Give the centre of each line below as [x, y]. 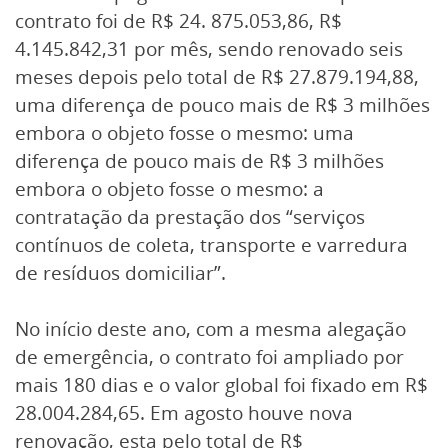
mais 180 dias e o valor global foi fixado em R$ [221, 385]
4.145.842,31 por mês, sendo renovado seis [209, 48]
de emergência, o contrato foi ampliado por [209, 357]
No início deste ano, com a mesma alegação [210, 329]
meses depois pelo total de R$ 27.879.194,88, [217, 76]
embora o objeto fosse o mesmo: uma [184, 132]
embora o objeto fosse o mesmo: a [169, 188]
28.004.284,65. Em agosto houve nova [184, 413]
